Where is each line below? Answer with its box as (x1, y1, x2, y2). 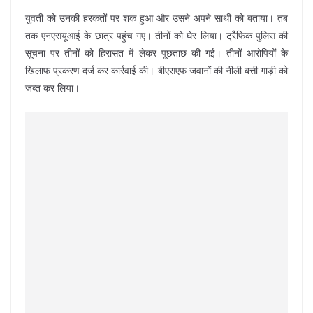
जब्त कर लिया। (25, 82, 80, 94)
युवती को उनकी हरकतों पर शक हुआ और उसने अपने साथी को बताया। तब (25, 13, 288, 24)
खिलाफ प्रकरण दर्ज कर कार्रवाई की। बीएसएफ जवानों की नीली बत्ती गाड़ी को (25, 65, 288, 76)
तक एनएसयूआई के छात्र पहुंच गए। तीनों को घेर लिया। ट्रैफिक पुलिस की (25, 30, 288, 41)
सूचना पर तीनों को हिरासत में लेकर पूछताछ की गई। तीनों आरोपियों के (25, 48, 288, 59)
